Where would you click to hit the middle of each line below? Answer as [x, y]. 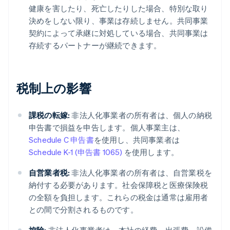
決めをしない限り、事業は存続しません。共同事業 [119, 21]
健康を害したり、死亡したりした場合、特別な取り [119, 8]
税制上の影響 [54, 88]
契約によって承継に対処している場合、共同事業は [119, 33]
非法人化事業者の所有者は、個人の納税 [141, 115]
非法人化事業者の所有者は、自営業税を [141, 173]
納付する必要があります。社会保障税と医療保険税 [119, 185]
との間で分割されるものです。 [83, 210]
